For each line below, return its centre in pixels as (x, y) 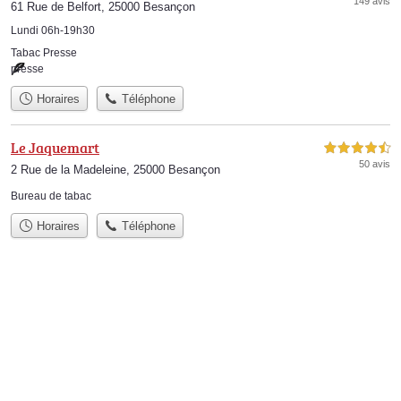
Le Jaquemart (55, 148)
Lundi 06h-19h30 (53, 30)
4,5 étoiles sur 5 (357, 148)
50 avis (375, 164)
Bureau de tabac (51, 196)
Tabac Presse (44, 52)
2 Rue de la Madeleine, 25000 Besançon (115, 170)
